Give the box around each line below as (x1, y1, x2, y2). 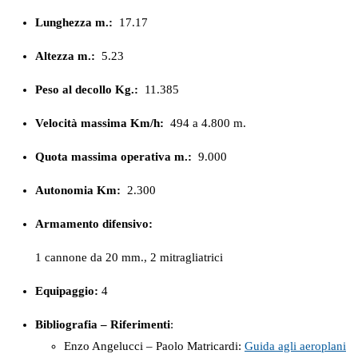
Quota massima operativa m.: (35, 149, 192, 163)
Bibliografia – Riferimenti (35, 317, 170, 331)
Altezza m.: (35, 49, 95, 62)
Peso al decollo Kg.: (35, 82, 141, 96)
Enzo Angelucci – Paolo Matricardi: (64, 339, 245, 352)
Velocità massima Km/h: (35, 116, 164, 129)
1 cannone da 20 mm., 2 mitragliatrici (35, 250, 223, 264)
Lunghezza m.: (35, 15, 113, 29)
